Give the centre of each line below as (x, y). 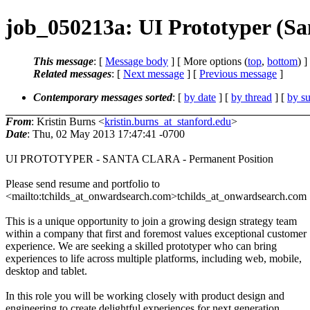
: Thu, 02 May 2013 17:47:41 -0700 (106, 134)
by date (200, 97)
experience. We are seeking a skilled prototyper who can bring (141, 246)
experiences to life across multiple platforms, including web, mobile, (154, 258)
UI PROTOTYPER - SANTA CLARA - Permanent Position (139, 158)
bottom (282, 61)
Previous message (238, 73)
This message (63, 61)
